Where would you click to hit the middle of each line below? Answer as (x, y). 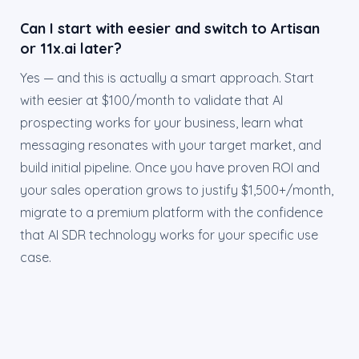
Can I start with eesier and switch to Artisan (170, 28)
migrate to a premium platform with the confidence (171, 212)
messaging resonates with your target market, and (171, 145)
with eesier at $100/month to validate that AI (151, 100)
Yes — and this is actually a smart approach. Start (167, 78)
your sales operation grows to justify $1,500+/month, (177, 190)
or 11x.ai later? (71, 48)
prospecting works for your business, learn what (162, 123)
